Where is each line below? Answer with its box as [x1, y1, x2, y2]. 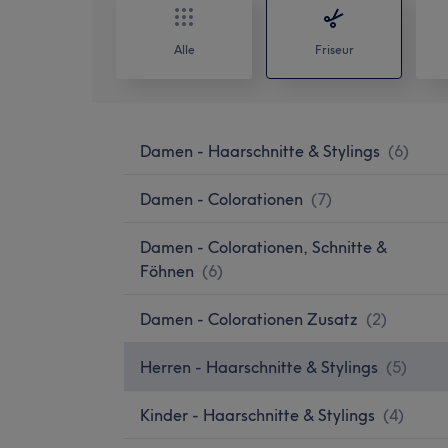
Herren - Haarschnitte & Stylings [140, 356, 378, 377]
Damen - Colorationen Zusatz [140, 308, 358, 329]
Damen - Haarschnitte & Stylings [140, 140, 380, 161]
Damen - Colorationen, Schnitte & [140, 236, 387, 257]
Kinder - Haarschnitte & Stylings [140, 404, 375, 425]
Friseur [314, 41, 354, 57]
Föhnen [140, 260, 194, 281]
